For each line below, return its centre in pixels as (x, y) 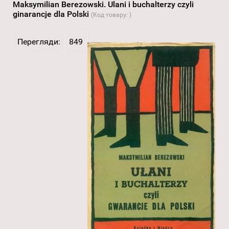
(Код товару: (110, 15)
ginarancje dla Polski (52, 14)
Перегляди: (39, 42)
